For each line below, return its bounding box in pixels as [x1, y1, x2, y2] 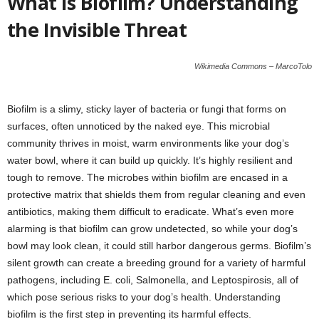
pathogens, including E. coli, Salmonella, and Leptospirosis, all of [7, 274, 298, 286]
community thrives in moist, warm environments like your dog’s [7, 137, 289, 150]
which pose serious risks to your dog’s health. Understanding [7, 291, 281, 303]
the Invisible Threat [7, 16, 187, 43]
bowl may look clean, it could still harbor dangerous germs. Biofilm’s [7, 240, 311, 252]
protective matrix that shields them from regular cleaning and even [7, 189, 305, 201]
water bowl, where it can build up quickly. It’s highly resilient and [7, 155, 293, 167]
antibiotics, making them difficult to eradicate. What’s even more [7, 206, 294, 218]
